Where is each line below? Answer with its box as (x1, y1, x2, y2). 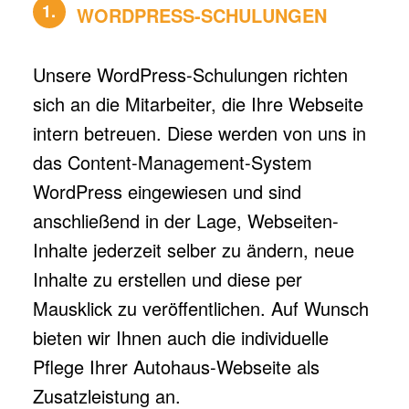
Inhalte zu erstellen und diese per (32, 266, 302, 293)
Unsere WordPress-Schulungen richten (32, 61, 348, 89)
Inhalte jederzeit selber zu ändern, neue (32, 236, 354, 264)
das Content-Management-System (32, 149, 312, 176)
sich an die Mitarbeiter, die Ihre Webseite (32, 90, 363, 118)
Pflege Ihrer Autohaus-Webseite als (32, 353, 320, 381)
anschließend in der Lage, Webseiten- (32, 207, 339, 235)
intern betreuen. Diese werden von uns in (32, 120, 366, 147)
